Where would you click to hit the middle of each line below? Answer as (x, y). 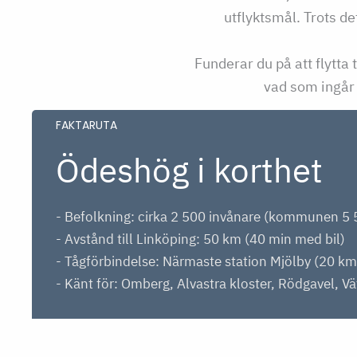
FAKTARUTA (86, 126)
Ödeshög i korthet (189, 170)
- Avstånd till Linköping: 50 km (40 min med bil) (200, 239)
